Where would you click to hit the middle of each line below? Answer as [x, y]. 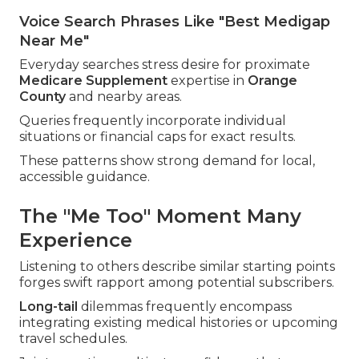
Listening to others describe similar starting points [177, 267]
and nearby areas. [124, 97]
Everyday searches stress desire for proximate [165, 65]
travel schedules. [73, 339]
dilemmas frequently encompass [185, 307]
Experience [76, 240]
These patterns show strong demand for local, [167, 161]
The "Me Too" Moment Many [160, 216]
